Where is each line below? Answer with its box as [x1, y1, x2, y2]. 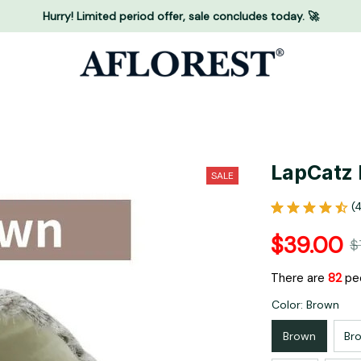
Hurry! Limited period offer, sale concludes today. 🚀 [42, 8, 319, 23]
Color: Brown [272, 297, 339, 313]
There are [271, 270, 328, 287]
